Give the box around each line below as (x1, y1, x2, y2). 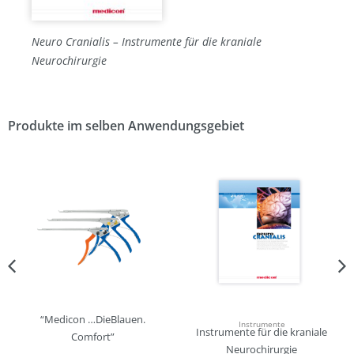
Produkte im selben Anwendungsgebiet (8, 117, 244, 135)
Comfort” (70, 330, 115, 345)
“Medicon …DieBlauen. (40, 312, 145, 327)
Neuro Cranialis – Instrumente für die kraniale (32, 34, 262, 50)
